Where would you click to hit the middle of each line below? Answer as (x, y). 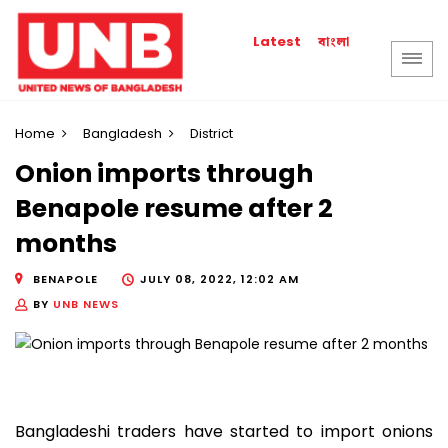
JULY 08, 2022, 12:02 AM (219, 278)
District (211, 133)
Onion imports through (164, 174)
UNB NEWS (86, 303)
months (66, 244)
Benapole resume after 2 (174, 209)
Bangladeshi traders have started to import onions (224, 432)
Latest (277, 41)
